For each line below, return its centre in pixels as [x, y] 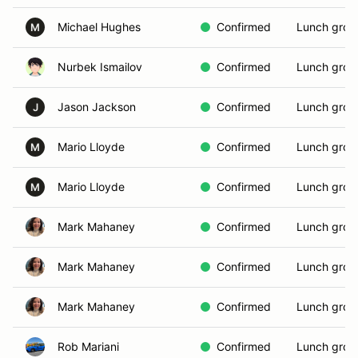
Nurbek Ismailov [100, 67]
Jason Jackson [97, 107]
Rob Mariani [88, 346]
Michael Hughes [99, 27]
